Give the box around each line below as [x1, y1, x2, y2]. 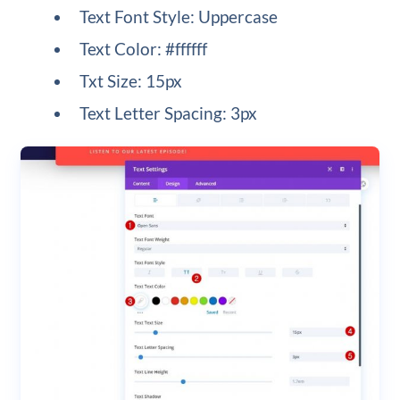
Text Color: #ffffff [79, 38, 208, 60]
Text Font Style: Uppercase [79, 6, 279, 28]
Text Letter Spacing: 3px [79, 103, 258, 124]
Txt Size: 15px [79, 71, 183, 92]
